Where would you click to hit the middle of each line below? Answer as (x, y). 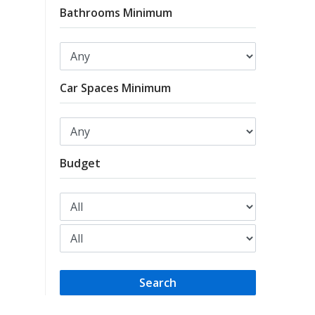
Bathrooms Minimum (116, 12)
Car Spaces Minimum (115, 88)
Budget (80, 163)
